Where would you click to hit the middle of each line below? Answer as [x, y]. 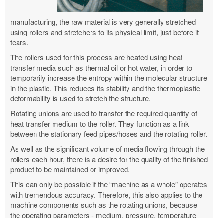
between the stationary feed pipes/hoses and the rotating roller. [109, 133]
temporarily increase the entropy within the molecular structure [109, 77]
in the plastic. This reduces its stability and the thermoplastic [105, 88]
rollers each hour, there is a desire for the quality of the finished [109, 159]
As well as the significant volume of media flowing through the [108, 148]
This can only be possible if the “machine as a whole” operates [109, 184]
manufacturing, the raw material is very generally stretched [103, 21]
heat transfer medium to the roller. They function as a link [100, 123]
